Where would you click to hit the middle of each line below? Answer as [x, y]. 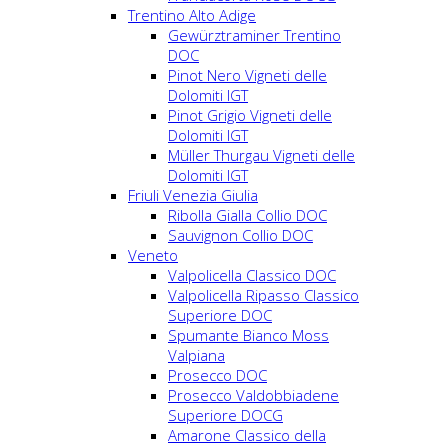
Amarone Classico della [247, 435]
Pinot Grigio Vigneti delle [250, 115]
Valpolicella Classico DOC [252, 275]
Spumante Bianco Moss [248, 335]
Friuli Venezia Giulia [193, 195]
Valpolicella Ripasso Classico [263, 295]
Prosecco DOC [217, 375]
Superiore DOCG [225, 415]
